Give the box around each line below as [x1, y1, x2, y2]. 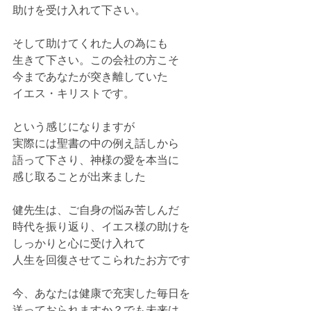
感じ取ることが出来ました [12, 169, 146, 185]
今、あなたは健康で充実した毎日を [12, 285, 190, 301]
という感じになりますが [12, 119, 135, 135]
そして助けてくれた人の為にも [12, 35, 168, 51]
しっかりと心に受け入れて [12, 235, 146, 251]
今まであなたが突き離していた [12, 69, 168, 85]
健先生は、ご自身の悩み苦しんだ [12, 202, 179, 218]
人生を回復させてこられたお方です [12, 252, 190, 268]
